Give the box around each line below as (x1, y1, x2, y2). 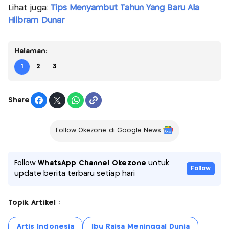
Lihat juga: (8, 4, 51, 12)
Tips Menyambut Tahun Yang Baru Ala (50, 4, 199, 12)
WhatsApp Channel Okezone (38, 159, 146, 167)
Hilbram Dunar (8, 17, 64, 25)
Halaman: (14, 48, 48, 55)
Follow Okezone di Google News (55, 128, 162, 134)
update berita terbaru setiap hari (14, 170, 135, 178)
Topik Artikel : (8, 199, 60, 207)
